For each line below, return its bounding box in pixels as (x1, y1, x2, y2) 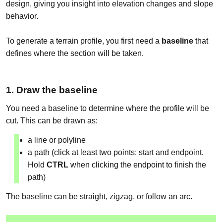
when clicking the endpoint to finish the (68, 160, 206, 169)
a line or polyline (28, 135, 86, 144)
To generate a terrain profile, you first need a (6, 36, 162, 45)
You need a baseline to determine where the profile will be (6, 104, 209, 112)
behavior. (6, 11, 38, 20)
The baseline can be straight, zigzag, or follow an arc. (6, 192, 192, 201)
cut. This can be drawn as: (6, 116, 98, 125)
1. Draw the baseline (6, 84, 98, 95)
